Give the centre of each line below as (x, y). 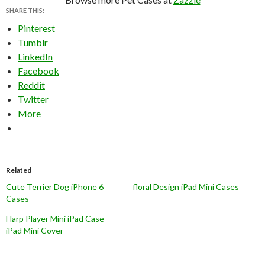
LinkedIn (35, 56)
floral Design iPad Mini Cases (186, 186)
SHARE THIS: (25, 10)
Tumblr (33, 42)
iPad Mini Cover (35, 230)
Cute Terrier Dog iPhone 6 (55, 186)
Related (19, 170)
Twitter (33, 99)
